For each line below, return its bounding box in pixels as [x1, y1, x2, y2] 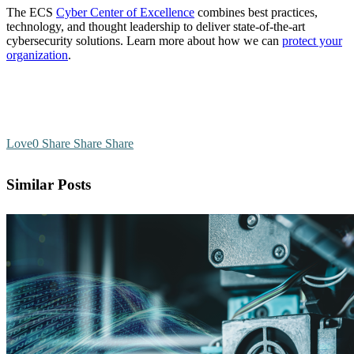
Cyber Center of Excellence [56, 6, 194, 20]
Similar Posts [6, 176, 91, 194]
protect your [282, 34, 342, 48]
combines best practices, [194, 6, 318, 20]
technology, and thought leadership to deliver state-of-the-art [6, 20, 305, 34]
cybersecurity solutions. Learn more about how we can [6, 34, 282, 48]
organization [6, 48, 68, 62]
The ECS [6, 6, 56, 20]
